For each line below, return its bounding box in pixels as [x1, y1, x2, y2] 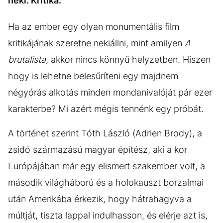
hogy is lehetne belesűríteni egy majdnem [8, 70, 178, 81]
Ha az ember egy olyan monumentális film [8, 21, 179, 32]
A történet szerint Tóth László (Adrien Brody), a [8, 127, 202, 138]
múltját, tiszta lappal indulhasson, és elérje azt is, [8, 210, 208, 221]
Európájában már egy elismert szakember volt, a [8, 160, 205, 171]
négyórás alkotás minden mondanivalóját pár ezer [8, 87, 212, 98]
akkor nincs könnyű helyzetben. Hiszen [48, 54, 211, 65]
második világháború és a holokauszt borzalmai [8, 177, 204, 188]
